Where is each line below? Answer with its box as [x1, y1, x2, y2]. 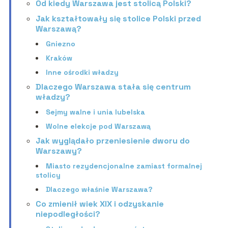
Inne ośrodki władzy [45, 68, 119, 77]
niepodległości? [35, 209, 100, 220]
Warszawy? [35, 146, 82, 157]
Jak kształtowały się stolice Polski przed [35, 13, 201, 24]
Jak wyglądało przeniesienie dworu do [35, 135, 190, 147]
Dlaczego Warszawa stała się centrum [35, 81, 191, 93]
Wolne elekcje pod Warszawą [45, 122, 151, 131]
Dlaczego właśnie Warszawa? [45, 185, 153, 194]
